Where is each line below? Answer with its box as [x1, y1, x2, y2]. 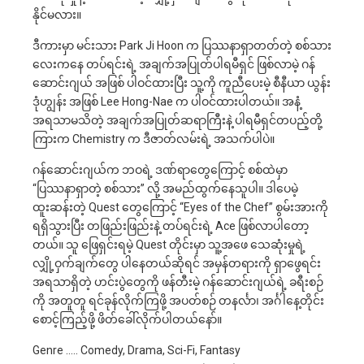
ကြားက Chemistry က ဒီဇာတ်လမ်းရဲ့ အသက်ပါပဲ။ [32, 132, 275, 145]
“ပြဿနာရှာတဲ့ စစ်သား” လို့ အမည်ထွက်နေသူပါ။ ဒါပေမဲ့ [32, 181, 298, 195]
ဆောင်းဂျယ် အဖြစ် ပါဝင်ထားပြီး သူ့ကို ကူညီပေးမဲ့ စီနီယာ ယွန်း [32, 76, 331, 89]
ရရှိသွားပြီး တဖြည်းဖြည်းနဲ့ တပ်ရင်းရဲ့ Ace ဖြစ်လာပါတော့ [32, 219, 309, 232]
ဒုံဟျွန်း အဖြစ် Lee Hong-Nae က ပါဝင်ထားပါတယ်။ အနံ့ [32, 94, 301, 108]
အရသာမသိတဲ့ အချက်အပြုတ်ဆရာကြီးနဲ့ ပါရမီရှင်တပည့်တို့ [32, 113, 323, 127]
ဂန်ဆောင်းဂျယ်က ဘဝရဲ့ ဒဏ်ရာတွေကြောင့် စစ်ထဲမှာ [32, 162, 288, 176]
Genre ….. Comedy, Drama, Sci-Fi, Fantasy [32, 343, 240, 357]
